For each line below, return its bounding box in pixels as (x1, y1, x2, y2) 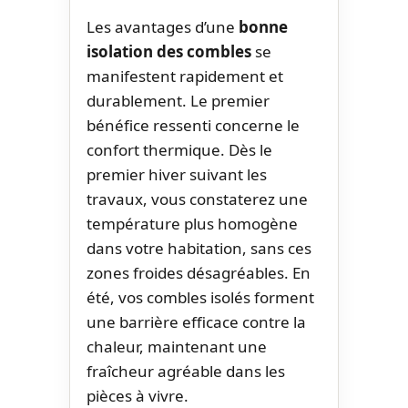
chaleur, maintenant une (87, 335, 267, 357)
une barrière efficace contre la (87, 311, 306, 332)
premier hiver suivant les (87, 163, 267, 185)
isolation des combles (87, 40, 251, 62)
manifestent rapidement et (87, 65, 283, 87)
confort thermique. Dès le (87, 138, 272, 160)
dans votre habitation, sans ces (87, 237, 311, 259)
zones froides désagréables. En (87, 261, 311, 283)
